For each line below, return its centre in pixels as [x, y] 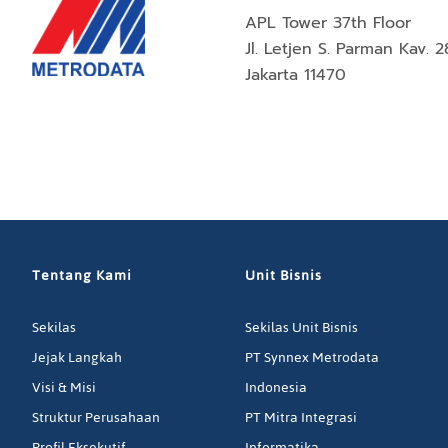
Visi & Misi [64, 388]
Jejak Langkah [77, 358]
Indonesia [276, 388]
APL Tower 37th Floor [331, 23]
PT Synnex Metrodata [312, 358]
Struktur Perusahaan [96, 418]
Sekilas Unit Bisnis [302, 328]
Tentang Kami [82, 276]
